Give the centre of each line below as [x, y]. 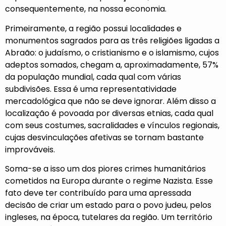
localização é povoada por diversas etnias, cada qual [109, 113]
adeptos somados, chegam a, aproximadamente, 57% [112, 65]
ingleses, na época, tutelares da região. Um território [109, 217]
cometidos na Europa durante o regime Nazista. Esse [109, 181]
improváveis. [31, 149]
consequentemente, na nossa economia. [87, 9]
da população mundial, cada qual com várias [93, 77]
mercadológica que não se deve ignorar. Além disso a [110, 101]
